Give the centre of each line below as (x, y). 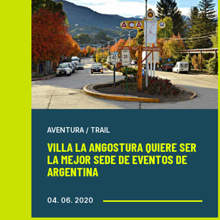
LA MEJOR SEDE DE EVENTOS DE (117, 159)
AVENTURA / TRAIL (79, 130)
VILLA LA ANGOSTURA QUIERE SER (122, 147)
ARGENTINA (73, 171)
